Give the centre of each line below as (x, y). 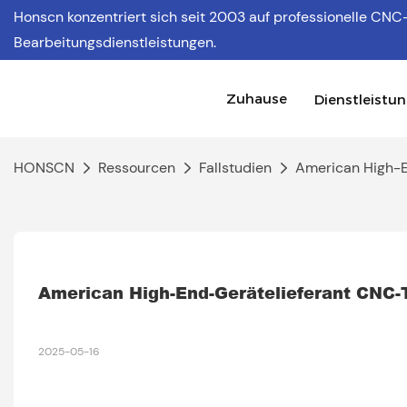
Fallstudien (235, 168)
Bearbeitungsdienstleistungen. (115, 42)
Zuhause (257, 98)
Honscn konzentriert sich (97, 17)
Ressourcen (137, 168)
